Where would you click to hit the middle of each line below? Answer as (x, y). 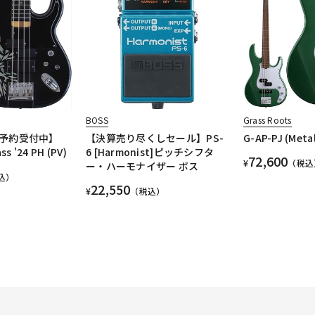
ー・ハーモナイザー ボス (142, 166)
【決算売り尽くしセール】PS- (155, 138)
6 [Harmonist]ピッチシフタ (150, 152)
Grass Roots (267, 120)
